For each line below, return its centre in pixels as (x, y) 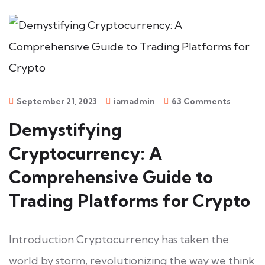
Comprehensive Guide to (111, 177)
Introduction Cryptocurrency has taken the (119, 239)
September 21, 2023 (57, 101)
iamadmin (134, 101)
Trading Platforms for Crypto (130, 201)
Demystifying (65, 130)
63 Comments (201, 101)
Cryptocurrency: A (85, 153)
